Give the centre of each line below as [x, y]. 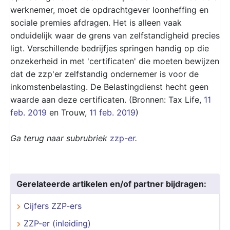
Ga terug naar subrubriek [60, 138]
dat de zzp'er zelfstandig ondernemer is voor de [104, 74]
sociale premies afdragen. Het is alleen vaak [96, 22]
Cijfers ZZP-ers [53, 206]
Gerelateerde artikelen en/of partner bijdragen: [111, 184]
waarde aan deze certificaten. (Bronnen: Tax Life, [107, 99]
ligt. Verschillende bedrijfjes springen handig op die [110, 48]
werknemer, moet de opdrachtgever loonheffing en [109, 9]
